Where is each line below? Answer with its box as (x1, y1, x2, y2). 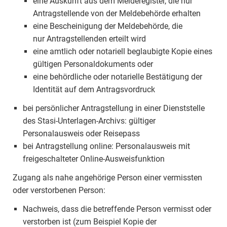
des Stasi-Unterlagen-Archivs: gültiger (23, 116, 156, 126)
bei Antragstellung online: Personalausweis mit (23, 141, 190, 151)
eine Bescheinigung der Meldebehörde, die (33, 21, 182, 31)
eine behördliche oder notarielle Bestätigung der (33, 72, 202, 82)
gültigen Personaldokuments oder (33, 59, 153, 69)
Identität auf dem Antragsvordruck (33, 85, 155, 94)
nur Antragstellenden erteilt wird (33, 34, 146, 44)
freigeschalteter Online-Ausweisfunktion (23, 154, 165, 164)
